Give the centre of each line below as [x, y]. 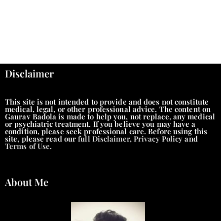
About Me [27, 182]
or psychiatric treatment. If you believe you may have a [100, 124]
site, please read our [42, 138]
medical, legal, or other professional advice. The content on [108, 109]
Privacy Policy [158, 138]
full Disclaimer [104, 138]
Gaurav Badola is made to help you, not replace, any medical [110, 116]
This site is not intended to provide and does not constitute [107, 101]
